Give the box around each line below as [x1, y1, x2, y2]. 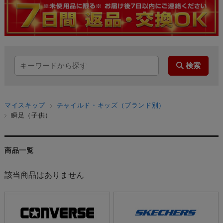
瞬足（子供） [10, 111, 52, 119]
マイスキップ [4, 101, 45, 109]
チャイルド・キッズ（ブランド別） [56, 101, 166, 109]
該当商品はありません [4, 170, 84, 179]
